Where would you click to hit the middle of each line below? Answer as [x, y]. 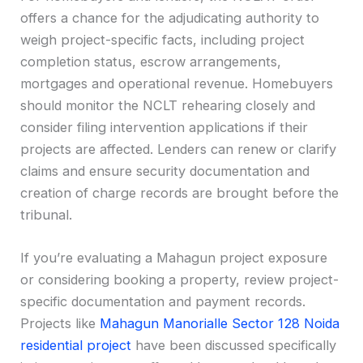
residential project [76, 345]
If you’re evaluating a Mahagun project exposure [174, 257]
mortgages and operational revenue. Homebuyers [177, 83]
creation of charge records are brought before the [180, 192]
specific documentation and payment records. [163, 301]
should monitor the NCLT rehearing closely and [168, 105]
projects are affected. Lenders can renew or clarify [179, 149]
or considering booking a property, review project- [180, 279]
